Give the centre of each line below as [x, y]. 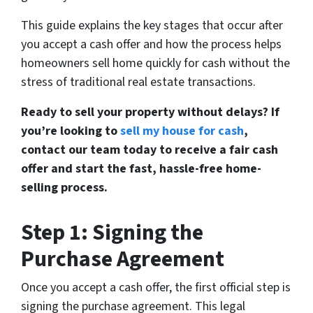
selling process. [64, 188]
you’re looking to [71, 131]
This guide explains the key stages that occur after [152, 26]
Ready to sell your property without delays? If [150, 112]
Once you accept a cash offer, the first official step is [156, 288]
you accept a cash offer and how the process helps [151, 45]
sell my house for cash [182, 131]
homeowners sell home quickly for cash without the [155, 64]
